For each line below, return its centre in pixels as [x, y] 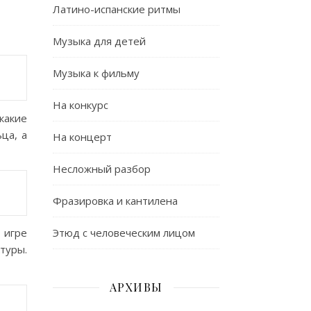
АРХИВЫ [136, 287]
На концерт [82, 137]
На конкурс [81, 105]
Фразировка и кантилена [115, 201]
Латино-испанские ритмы [117, 9]
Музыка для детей [99, 41]
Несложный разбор [102, 169]
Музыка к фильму [96, 73]
